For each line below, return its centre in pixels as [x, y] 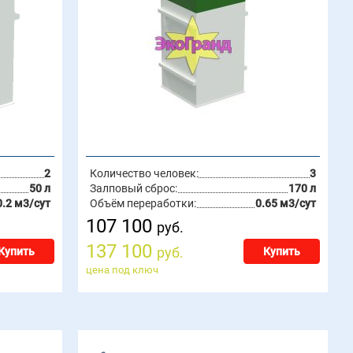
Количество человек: [145, 173]
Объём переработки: [143, 203]
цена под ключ [123, 270]
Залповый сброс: [134, 188]
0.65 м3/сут [285, 203]
